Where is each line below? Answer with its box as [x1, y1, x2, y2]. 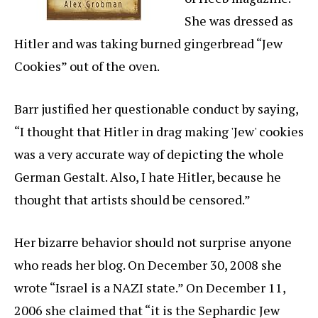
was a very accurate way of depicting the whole [14, 146, 284, 163]
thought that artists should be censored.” [14, 191, 251, 209]
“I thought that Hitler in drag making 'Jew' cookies [14, 123, 304, 141]
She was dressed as [185, 12, 293, 30]
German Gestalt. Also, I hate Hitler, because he [14, 168, 281, 186]
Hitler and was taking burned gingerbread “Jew [14, 35, 283, 53]
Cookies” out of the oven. [14, 57, 160, 75]
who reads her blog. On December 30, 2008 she [14, 256, 282, 274]
